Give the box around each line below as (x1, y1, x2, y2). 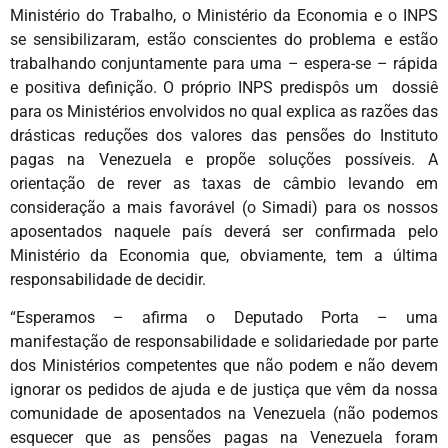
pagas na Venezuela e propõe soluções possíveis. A (10, 149, 438, 169)
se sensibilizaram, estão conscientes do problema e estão (10, 29, 438, 49)
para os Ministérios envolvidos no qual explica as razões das (10, 101, 438, 121)
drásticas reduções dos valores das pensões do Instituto (10, 125, 438, 145)
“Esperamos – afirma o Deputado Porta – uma (10, 307, 438, 327)
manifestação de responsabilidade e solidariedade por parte (10, 331, 438, 351)
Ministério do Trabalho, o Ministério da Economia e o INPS (10, 5, 438, 25)
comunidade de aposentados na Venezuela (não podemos (10, 403, 438, 423)
